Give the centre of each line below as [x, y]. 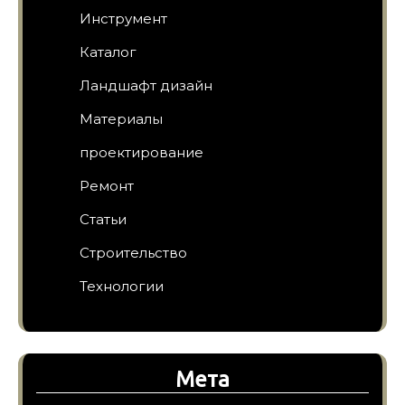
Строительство [133, 252]
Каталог [108, 52]
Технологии [122, 286]
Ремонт [107, 185]
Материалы [121, 118]
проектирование [141, 152]
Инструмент [123, 18]
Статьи [103, 219]
